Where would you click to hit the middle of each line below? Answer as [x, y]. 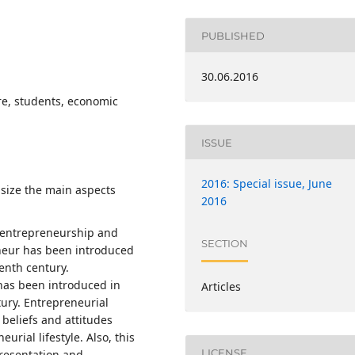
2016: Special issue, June [267, 184]
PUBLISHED [233, 35]
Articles [221, 287]
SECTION [225, 243]
